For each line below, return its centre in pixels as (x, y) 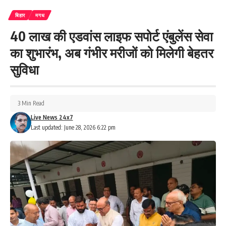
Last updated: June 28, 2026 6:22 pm (73, 127)
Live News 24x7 (52, 117)
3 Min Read (31, 103)
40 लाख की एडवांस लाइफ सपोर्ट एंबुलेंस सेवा (111, 36)
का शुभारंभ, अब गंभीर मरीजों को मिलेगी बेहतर (112, 52)
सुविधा (24, 69)
